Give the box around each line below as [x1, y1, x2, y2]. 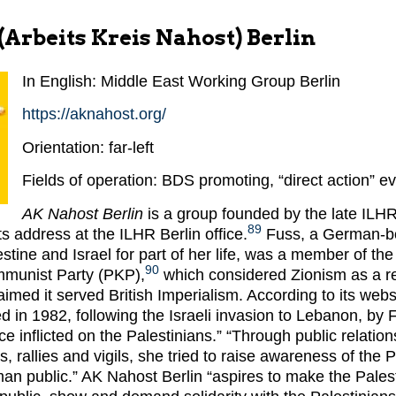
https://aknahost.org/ [22, 105, 166, 124]
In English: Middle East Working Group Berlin [22, 72, 340, 91]
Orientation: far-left [22, 138, 154, 156]
